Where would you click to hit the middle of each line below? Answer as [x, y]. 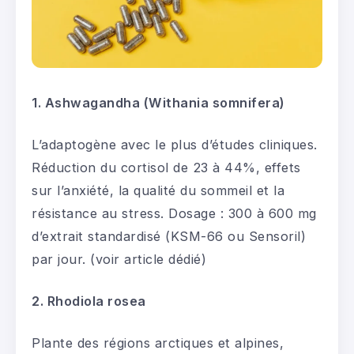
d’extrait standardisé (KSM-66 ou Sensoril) [169, 237]
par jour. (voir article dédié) [119, 260]
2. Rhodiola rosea [89, 301]
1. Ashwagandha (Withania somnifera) [158, 103]
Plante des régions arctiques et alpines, [158, 343]
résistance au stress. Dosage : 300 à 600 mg [174, 214]
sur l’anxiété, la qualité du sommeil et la [158, 191]
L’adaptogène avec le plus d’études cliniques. [175, 145]
